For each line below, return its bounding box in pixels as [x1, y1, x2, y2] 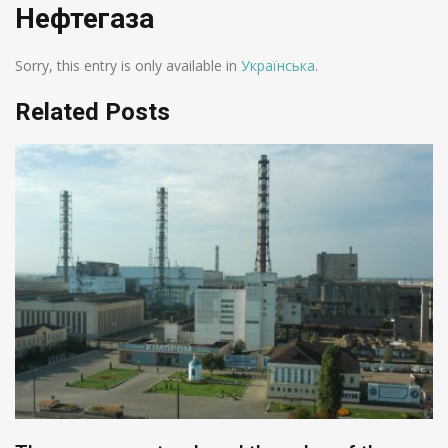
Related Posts [15, 98, 170, 126]
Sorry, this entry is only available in [15, 56, 241, 75]
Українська [241, 56, 315, 75]
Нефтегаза [15, 2, 154, 35]
